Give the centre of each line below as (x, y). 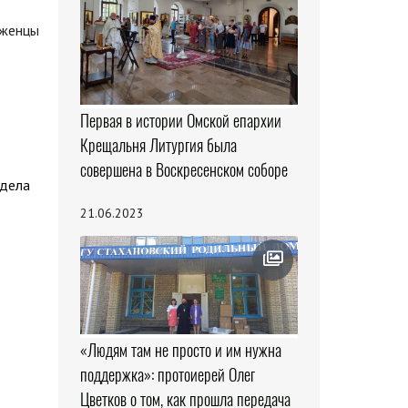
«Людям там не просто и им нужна (180, 351)
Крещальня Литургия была (158, 146)
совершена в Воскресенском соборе (184, 170)
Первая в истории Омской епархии (180, 121)
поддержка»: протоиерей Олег (167, 375)
